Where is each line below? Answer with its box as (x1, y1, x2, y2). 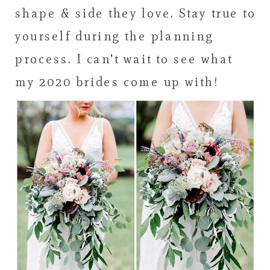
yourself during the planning (15, 28, 214, 44)
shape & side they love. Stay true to (15, 5, 256, 21)
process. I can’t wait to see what (15, 51, 233, 67)
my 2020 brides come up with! (15, 74, 218, 90)
